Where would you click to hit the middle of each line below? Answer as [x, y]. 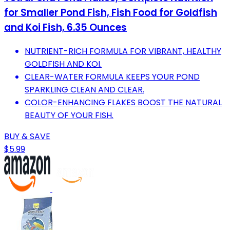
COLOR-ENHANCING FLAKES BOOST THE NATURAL [123, 103]
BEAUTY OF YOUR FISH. [69, 116]
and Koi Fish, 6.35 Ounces [65, 28]
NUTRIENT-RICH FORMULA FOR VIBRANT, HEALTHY [123, 51]
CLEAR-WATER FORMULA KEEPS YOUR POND [112, 77]
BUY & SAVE [27, 137]
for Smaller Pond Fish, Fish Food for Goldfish [111, 13]
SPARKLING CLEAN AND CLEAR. [84, 90]
